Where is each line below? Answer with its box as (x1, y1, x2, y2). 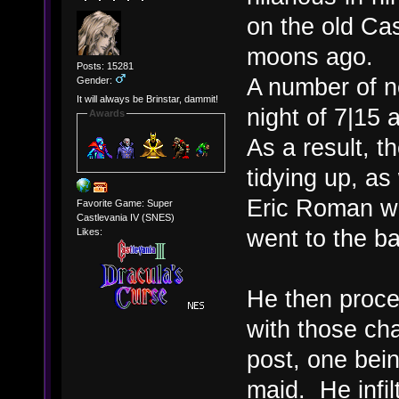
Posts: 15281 (76, 60, 134, 71)
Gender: (76, 74, 115, 85)
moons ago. (247, 43, 373, 71)
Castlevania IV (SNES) (76, 211, 175, 223)
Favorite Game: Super (76, 197, 173, 208)
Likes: (76, 225, 102, 237)
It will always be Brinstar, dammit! (76, 94, 218, 105)
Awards (88, 108, 125, 119)
